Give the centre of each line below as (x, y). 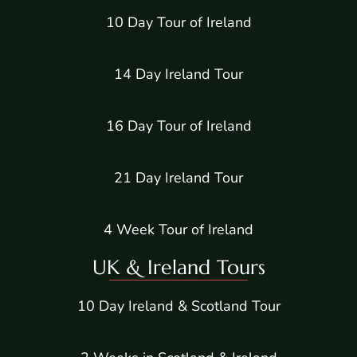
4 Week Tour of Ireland (178, 230)
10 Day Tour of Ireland (178, 23)
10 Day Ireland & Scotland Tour (178, 306)
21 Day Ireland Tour (178, 178)
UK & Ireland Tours (178, 268)
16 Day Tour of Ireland (178, 126)
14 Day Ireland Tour (178, 75)
